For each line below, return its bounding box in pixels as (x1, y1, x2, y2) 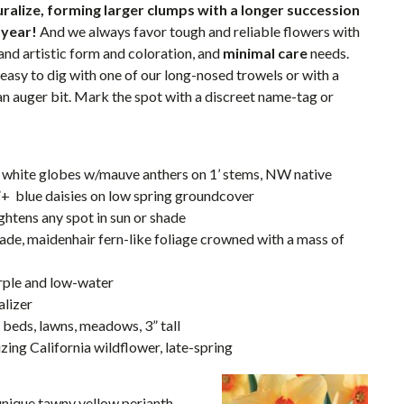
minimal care (223, 44, 308, 61)
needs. (308, 44, 349, 61)
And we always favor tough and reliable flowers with (37, 23, 360, 40)
